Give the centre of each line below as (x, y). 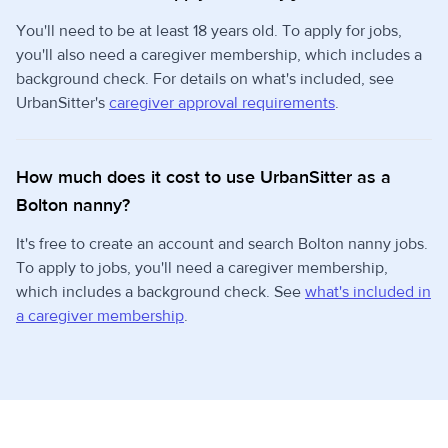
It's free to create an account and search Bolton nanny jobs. (222, 244)
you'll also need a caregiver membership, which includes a (219, 55)
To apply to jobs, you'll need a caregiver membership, (202, 268)
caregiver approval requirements (222, 103)
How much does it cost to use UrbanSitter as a (203, 177)
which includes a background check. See (160, 292)
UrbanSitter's (62, 103)
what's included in (368, 292)
